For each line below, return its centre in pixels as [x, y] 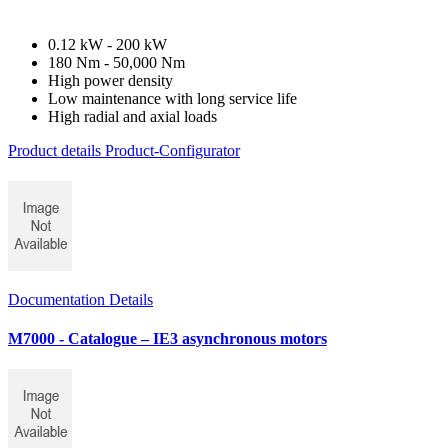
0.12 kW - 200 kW [107, 44]
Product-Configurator [172, 150]
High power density [110, 80]
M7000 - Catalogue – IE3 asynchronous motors [167, 339]
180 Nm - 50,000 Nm [116, 62]
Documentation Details [80, 299]
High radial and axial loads [132, 116]
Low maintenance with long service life [172, 98]
